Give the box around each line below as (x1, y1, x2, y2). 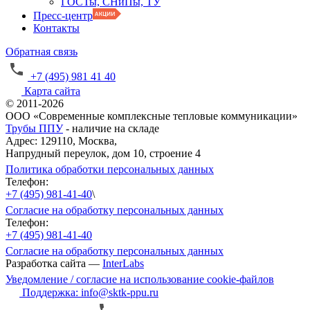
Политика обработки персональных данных (6, 163, 214, 175)
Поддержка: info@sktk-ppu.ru (22, 286, 158, 298)
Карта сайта (24, 85, 80, 97)
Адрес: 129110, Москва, (6, 135, 117, 147)
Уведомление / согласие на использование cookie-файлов (6, 273, 274, 285)
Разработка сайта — (6, 257, 102, 269)
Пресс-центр (33, 10, 93, 21)
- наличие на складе (63, 122, 159, 134)
